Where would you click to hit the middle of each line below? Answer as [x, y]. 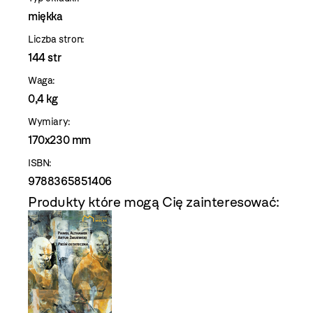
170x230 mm [59, 140]
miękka [45, 16]
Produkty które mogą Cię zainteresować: [154, 202]
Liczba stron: [56, 39]
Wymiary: [49, 122]
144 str [45, 58]
